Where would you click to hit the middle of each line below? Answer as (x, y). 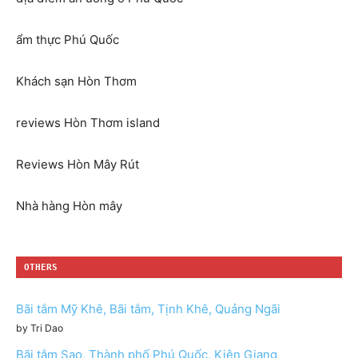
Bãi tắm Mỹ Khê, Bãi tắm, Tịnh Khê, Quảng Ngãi (148, 309)
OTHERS (41, 268)
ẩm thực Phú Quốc (68, 40)
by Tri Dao (40, 328)
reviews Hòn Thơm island (88, 123)
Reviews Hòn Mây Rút (78, 165)
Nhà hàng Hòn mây (69, 206)
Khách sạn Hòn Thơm (76, 82)
